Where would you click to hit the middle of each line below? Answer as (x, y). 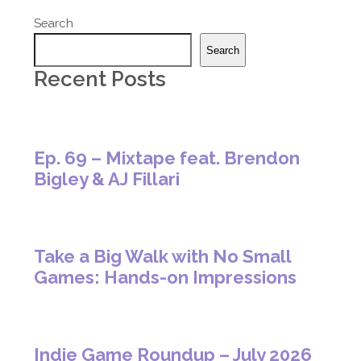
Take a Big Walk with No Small (163, 256)
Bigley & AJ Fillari (107, 178)
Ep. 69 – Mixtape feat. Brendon (167, 158)
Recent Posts (100, 79)
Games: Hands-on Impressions (166, 277)
